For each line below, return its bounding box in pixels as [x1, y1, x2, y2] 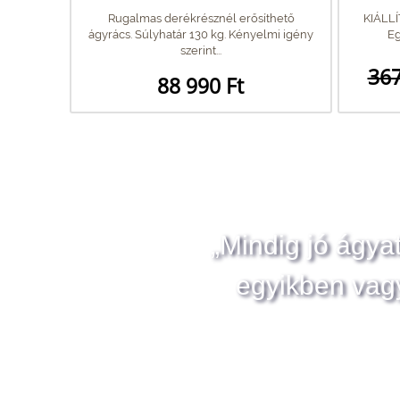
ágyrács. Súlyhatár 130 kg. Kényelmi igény [88, 27, 313, 41]
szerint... [180, 43, 221, 57]
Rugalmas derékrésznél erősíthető [107, 11, 295, 25]
